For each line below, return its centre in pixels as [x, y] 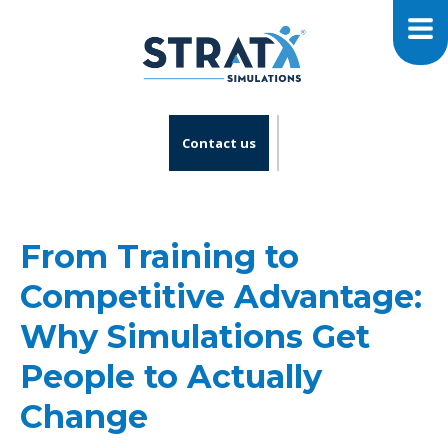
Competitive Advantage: [221, 296]
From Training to [159, 256]
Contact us [219, 142]
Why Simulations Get [195, 336]
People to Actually [171, 376]
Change [84, 416]
